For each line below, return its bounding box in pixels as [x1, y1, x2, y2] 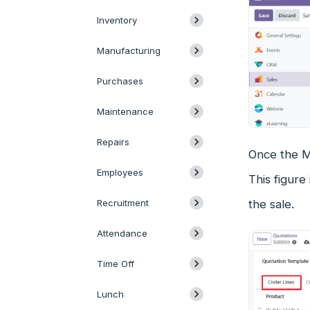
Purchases [97, 75, 143, 86]
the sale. [248, 197, 294, 211]
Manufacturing [97, 45, 161, 56]
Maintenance [97, 106, 154, 117]
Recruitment [97, 197, 149, 208]
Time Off [97, 258, 134, 269]
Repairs [97, 136, 129, 147]
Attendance [97, 228, 147, 239]
